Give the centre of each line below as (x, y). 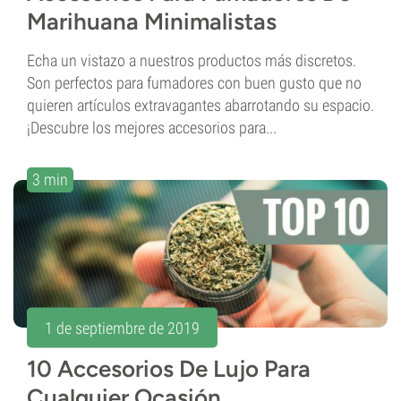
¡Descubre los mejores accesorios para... (152, 128)
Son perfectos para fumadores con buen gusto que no (194, 83)
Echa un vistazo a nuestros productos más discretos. (192, 61)
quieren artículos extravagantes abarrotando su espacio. (200, 106)
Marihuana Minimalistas (152, 22)
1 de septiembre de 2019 (122, 328)
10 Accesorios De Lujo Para (169, 369)
